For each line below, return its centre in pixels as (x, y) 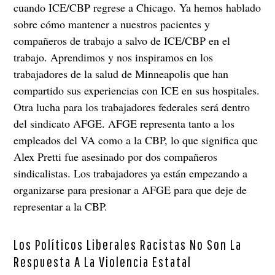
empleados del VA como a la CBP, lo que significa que (136, 140)
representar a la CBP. (61, 206)
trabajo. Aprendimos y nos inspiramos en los (114, 57)
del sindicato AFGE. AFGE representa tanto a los (124, 123)
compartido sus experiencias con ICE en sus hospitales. (137, 90)
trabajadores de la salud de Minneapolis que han (121, 73)
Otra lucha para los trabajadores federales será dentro (132, 107)
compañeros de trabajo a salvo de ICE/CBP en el (122, 40)
